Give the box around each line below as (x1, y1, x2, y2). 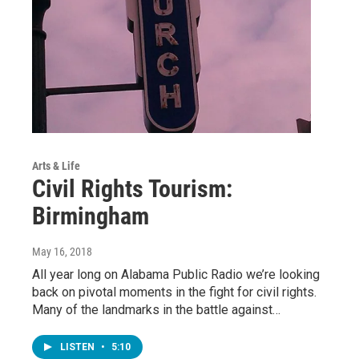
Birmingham (32, 201, 149, 230)
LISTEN (60, 341, 97, 353)
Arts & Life (32, 159, 80, 172)
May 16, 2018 (32, 244, 92, 258)
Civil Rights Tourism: (32, 174, 232, 203)
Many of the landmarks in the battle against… (32, 301, 280, 317)
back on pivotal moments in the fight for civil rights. (32, 284, 317, 300)
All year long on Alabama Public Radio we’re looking (32, 266, 320, 282)
